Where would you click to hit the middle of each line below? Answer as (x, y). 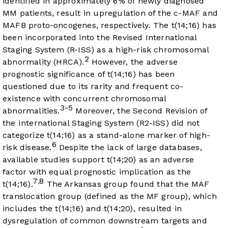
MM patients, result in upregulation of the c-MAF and (110, 13)
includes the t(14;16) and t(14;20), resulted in (92, 209)
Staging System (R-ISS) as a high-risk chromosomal (106, 50)
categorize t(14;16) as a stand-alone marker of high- (106, 135)
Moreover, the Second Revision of (140, 111)
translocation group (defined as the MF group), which (110, 196)
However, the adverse (133, 62)
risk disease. (27, 148)
